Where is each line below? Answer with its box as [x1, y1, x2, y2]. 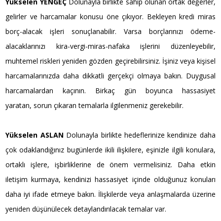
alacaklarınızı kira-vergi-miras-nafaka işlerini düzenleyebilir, [5, 41, 216, 51]
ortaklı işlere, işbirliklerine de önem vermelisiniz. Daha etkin [5, 159, 216, 169]
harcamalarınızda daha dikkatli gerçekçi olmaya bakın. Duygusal [5, 71, 216, 80]
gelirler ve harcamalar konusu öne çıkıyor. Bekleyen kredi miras [5, 11, 216, 21]
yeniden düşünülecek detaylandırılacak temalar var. [5, 204, 167, 214]
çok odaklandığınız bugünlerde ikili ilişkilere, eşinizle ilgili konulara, [5, 145, 216, 154]
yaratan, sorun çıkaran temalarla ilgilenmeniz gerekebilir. [5, 100, 184, 110]
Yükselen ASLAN [5, 130, 64, 140]
